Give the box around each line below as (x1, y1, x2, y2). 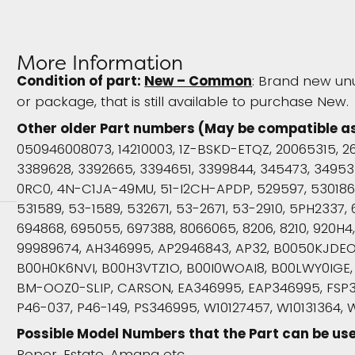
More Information (17, 50, 184, 75)
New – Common (144, 71, 253, 94)
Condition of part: (17, 71, 145, 94)
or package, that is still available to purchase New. (17, 92, 349, 114)
